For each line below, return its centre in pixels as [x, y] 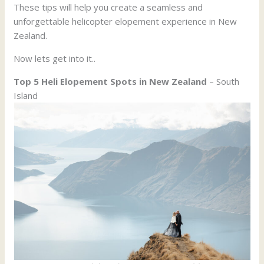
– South [223, 82]
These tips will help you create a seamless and [108, 7]
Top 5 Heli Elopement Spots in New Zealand [110, 82]
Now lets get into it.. [55, 59]
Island [26, 96]
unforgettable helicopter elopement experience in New [126, 22]
